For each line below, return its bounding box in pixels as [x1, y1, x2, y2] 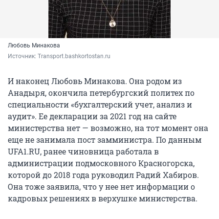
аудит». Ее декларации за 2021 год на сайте [8, 111, 176, 122]
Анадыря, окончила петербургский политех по [8, 88, 195, 98]
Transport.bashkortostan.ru [38, 53, 110, 60]
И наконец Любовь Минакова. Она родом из [8, 76, 182, 87]
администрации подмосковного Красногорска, [8, 158, 195, 169]
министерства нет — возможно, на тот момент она [8, 123, 208, 133]
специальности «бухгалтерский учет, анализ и [8, 99, 192, 110]
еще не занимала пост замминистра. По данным [8, 134, 201, 145]
